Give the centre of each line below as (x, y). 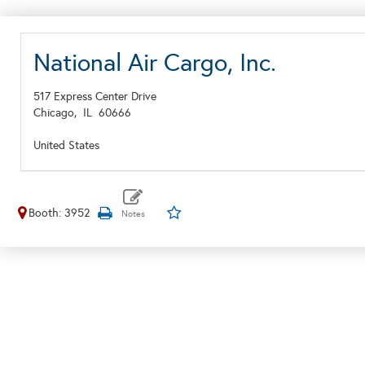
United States (66, 145)
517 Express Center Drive (95, 97)
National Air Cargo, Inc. (155, 63)
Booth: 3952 (59, 213)
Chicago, (58, 113)
